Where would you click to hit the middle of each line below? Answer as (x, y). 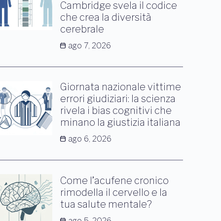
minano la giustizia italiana (121, 122)
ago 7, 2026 (90, 45)
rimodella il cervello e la (114, 192)
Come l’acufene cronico (115, 180)
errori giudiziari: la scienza (118, 98)
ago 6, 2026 (90, 139)
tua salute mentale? (106, 204)
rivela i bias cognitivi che (116, 110)
